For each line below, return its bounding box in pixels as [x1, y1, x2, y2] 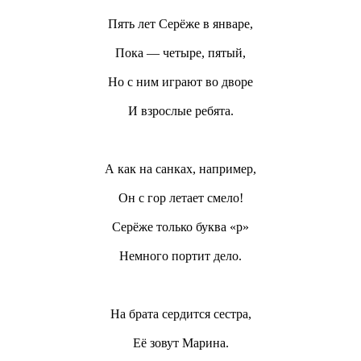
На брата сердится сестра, [110, 306, 251, 321]
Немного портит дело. [119, 248, 242, 263]
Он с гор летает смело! [118, 190, 243, 205]
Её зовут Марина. [132, 335, 229, 350]
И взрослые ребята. [127, 103, 234, 118]
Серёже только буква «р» [112, 219, 249, 234]
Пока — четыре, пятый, [115, 45, 246, 60]
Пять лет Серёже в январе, [108, 16, 253, 31]
